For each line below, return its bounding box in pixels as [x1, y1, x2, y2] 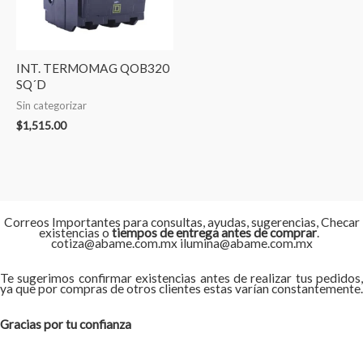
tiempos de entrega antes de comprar [112, 225, 317, 241]
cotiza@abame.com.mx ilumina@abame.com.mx [50, 236, 313, 251]
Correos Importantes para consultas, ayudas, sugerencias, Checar [3, 215, 360, 230]
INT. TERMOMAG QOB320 [16, 61, 169, 76]
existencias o [39, 225, 112, 241]
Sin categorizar [16, 99, 87, 113]
